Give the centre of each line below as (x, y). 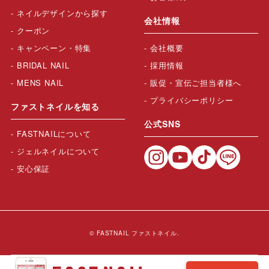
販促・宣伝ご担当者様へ (196, 82)
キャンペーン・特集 (54, 47)
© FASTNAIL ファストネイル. (134, 233)
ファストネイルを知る (55, 106)
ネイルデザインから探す (62, 13)
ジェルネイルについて (58, 151)
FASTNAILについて (54, 133)
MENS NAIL (40, 82)
